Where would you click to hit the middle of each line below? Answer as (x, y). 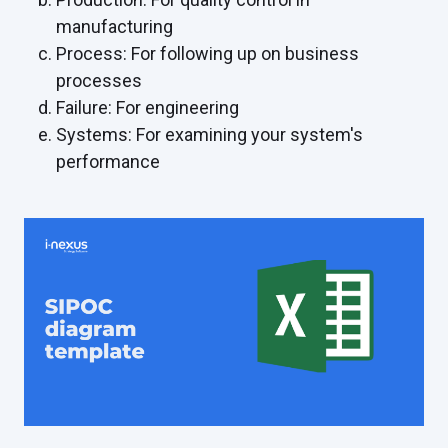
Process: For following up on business (207, 53)
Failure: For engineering (147, 107)
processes (99, 80)
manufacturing (114, 26)
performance (108, 161)
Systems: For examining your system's (209, 134)
